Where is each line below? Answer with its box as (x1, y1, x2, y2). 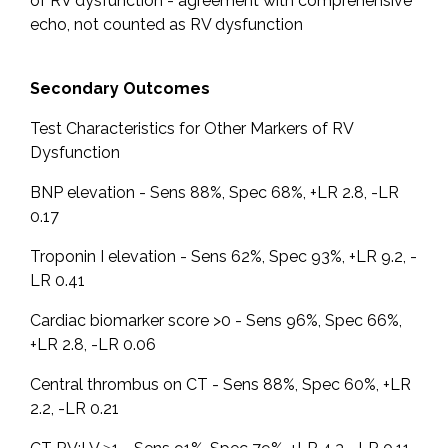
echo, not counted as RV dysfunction (30, 15, 303, 35)
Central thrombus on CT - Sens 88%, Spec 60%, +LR (30, 375, 411, 395)
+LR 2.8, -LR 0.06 (30, 335, 156, 355)
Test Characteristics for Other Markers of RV (30, 119, 353, 139)
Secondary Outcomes (30, 79, 210, 99)
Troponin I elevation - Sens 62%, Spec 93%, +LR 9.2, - (30, 247, 417, 267)
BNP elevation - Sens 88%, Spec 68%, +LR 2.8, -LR (30, 183, 399, 203)
